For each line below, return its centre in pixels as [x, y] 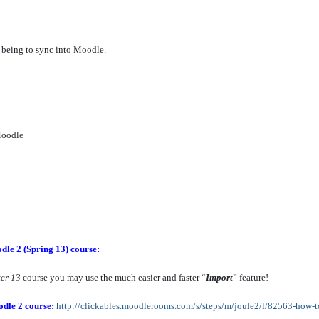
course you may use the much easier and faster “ [113, 277]
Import [219, 277]
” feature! [252, 277]
